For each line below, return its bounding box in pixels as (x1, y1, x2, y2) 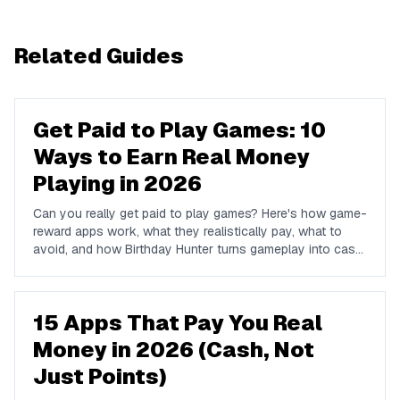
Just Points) (33, 362, 167, 390)
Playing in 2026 (33, 170, 202, 197)
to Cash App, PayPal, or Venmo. (33, 259, 216, 275)
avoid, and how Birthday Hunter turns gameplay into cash (33, 241, 362, 257)
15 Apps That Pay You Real (33, 309, 322, 337)
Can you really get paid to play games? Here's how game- (33, 205, 367, 221)
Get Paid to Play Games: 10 (33, 116, 326, 144)
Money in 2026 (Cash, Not (33, 336, 314, 363)
